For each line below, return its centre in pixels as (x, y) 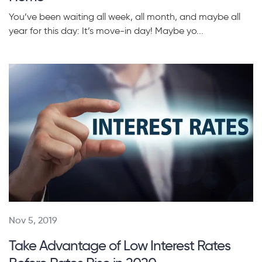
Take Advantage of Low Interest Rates (120, 245)
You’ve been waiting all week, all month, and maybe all (125, 17)
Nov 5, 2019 (33, 220)
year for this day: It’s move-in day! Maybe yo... (106, 31)
